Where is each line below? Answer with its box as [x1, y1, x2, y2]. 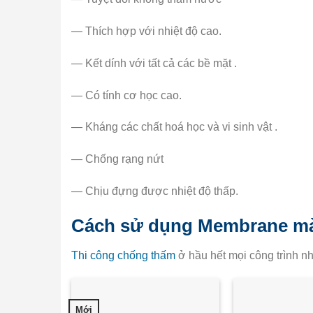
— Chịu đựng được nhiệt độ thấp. [71, 184, 238, 197]
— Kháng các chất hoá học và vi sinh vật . [71, 121, 277, 133]
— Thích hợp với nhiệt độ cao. [71, 24, 221, 37]
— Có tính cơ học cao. [71, 89, 182, 101]
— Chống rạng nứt [71, 153, 163, 166]
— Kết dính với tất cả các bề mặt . [71, 57, 237, 69]
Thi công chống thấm [71, 249, 175, 261]
